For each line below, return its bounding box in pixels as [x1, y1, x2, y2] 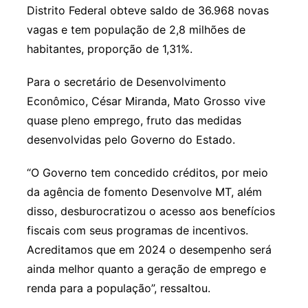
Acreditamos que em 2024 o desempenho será [26, 243, 272, 257]
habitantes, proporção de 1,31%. [26, 42, 192, 56]
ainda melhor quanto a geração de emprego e [26, 262, 266, 276]
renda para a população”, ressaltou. [26, 281, 210, 296]
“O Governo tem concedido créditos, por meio [26, 166, 268, 180]
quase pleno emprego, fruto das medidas [26, 113, 241, 128]
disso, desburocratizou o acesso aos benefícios [26, 204, 275, 219]
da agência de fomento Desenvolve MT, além [26, 185, 262, 199]
